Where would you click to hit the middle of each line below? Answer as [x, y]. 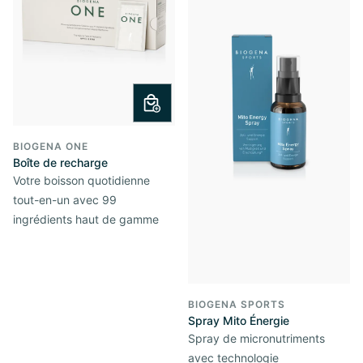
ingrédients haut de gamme [86, 220]
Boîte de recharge [60, 163]
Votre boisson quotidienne [81, 181]
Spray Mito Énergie [239, 320]
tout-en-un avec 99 [65, 200]
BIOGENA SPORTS [237, 304]
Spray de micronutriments [256, 338]
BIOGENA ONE [51, 147]
